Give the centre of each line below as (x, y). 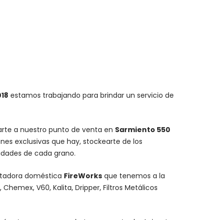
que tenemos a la (134, 176)
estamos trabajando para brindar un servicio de (91, 95)
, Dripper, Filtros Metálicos (115, 187)
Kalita (62, 187)
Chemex (18, 187)
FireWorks (83, 176)
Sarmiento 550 (143, 129)
